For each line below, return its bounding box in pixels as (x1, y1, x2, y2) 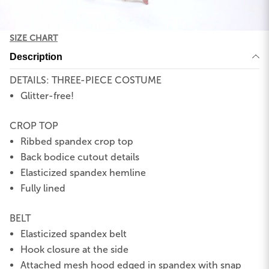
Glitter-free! (20, 89, 74, 101)
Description (10, 51, 62, 62)
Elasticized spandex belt (20, 228, 130, 240)
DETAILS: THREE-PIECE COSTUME (10, 74, 162, 86)
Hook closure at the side (20, 243, 129, 255)
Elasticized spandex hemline (20, 166, 147, 178)
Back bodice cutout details (20, 151, 140, 163)
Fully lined (20, 182, 66, 194)
